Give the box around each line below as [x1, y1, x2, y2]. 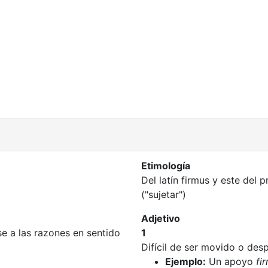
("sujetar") [141, 188, 186, 200]
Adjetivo [141, 212, 180, 224]
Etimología [141, 160, 190, 172]
